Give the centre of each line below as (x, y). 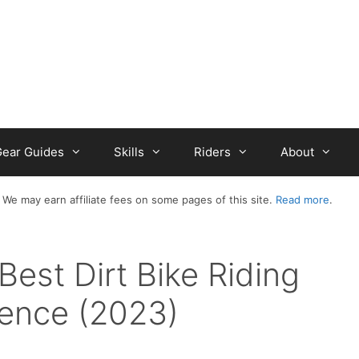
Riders (212, 152)
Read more (302, 200)
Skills (129, 152)
